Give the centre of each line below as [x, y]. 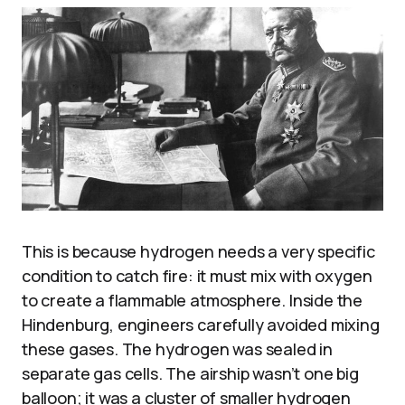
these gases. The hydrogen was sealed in [177, 348]
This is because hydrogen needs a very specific [198, 251]
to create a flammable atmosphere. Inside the [193, 300]
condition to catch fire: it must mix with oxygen [197, 275]
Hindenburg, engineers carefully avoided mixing [201, 324]
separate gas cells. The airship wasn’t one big [190, 373]
